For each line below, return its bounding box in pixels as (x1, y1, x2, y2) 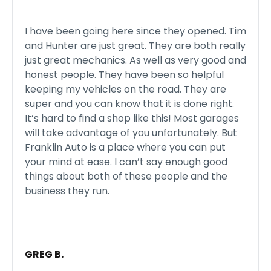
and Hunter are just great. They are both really (25, 39, 246, 53)
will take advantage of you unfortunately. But (25, 126, 237, 140)
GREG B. (25, 247, 64, 261)
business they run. (25, 184, 109, 198)
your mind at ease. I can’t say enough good (25, 155, 227, 169)
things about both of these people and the (25, 169, 227, 183)
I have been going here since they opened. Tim (25, 24, 246, 38)
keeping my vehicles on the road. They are (25, 82, 226, 96)
